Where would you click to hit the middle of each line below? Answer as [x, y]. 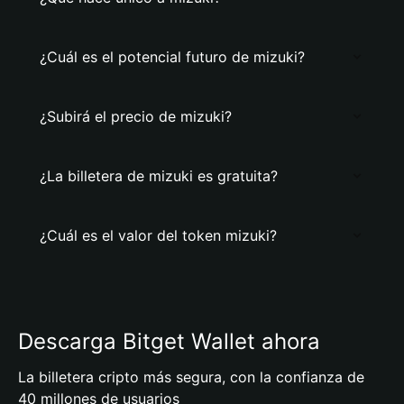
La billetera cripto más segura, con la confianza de [191, 377]
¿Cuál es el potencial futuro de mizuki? [172, 57]
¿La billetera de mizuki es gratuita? [159, 176]
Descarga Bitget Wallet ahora [169, 341]
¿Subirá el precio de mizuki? [136, 116]
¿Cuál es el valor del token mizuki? [158, 235]
